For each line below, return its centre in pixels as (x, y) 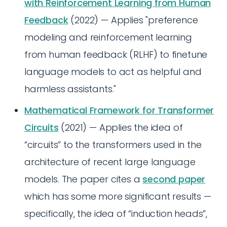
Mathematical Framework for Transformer (119, 110)
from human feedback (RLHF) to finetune (116, 54)
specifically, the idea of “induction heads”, (116, 214)
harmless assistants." (70, 89)
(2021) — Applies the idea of (121, 127)
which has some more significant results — (118, 196)
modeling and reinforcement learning (108, 37)
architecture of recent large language (110, 162)
